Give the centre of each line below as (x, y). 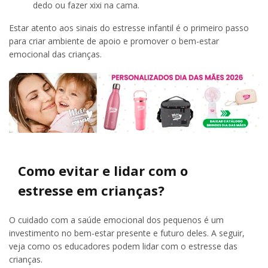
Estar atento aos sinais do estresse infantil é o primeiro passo (129, 28)
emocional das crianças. (55, 54)
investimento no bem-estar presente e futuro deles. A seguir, (127, 233)
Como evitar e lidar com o (103, 170)
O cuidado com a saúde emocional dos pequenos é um (116, 220)
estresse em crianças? (91, 190)
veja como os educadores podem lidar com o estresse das (123, 246)
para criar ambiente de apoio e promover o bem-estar (114, 41)
